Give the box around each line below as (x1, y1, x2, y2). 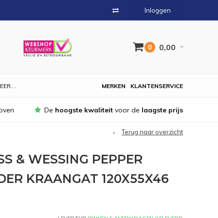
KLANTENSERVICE (130, 82, 183, 90)
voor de (113, 106, 142, 114)
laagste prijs (142, 106, 183, 114)
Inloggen (145, 6, 171, 14)
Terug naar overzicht (122, 128, 183, 136)
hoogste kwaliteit (55, 106, 113, 114)
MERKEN (102, 82, 126, 90)
